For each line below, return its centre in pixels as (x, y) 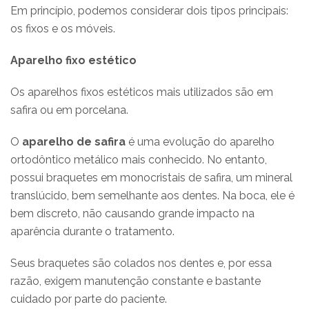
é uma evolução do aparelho (200, 141)
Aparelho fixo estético (73, 60)
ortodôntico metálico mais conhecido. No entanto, (139, 159)
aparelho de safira (74, 141)
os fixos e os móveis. (63, 28)
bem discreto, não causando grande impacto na (132, 213)
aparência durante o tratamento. (92, 231)
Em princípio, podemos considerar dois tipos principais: (149, 10)
